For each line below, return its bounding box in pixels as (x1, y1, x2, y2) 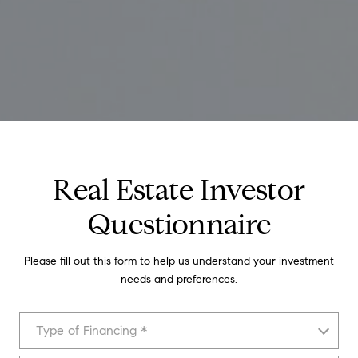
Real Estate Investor (53, 172, 305, 208)
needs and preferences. (121, 272, 237, 286)
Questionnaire (87, 206, 271, 242)
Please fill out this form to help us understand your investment (24, 254, 334, 268)
